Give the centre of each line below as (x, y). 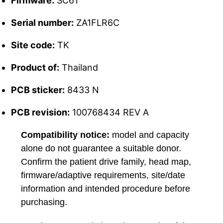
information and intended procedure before (106, 188)
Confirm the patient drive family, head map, (106, 162)
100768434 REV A (110, 112)
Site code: (33, 45)
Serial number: (43, 22)
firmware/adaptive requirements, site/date (103, 175)
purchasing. (44, 202)
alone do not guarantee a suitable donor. (101, 148)
